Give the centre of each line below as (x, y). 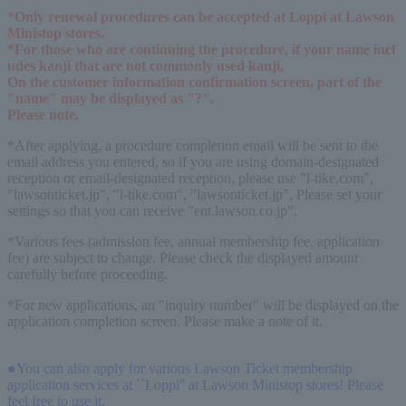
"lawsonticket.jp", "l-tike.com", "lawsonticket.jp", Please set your (194, 194)
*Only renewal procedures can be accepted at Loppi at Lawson (201, 16)
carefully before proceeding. (87, 274)
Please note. (43, 114)
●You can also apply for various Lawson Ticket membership (180, 368)
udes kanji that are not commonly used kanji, (145, 65)
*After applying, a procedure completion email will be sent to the (193, 145)
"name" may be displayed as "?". (111, 98)
